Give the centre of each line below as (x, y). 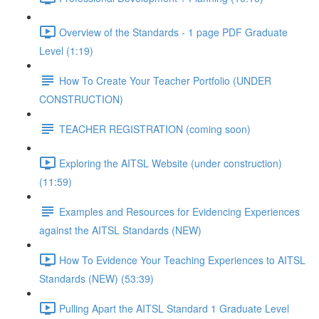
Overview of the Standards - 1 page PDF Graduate (173, 32)
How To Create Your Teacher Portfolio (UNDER (165, 80)
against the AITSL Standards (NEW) (120, 230)
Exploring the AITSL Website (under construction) (171, 163)
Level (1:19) (66, 51)
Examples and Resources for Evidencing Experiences (179, 211)
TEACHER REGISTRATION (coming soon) (155, 129)
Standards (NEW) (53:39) (96, 278)
